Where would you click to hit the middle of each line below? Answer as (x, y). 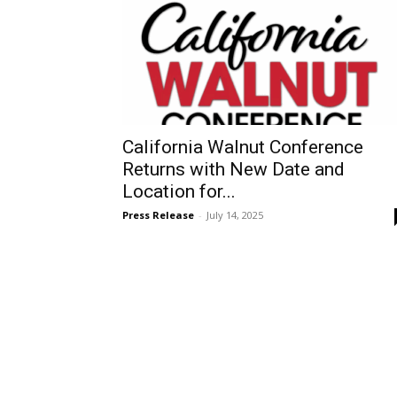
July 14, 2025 (235, 215)
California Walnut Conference (243, 147)
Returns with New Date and (234, 169)
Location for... (179, 191)
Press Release (158, 215)
